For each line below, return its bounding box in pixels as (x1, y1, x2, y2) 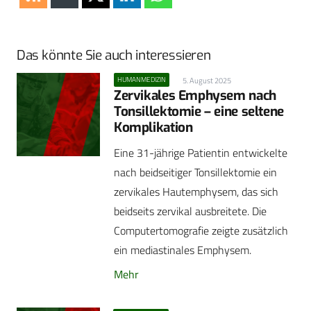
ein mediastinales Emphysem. (114, 242, 251, 259)
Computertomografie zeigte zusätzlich (114, 222, 288, 239)
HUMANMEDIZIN (117, 74, 166, 85)
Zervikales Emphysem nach (114, 87, 276, 105)
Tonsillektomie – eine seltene (114, 103, 284, 121)
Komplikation (114, 119, 193, 137)
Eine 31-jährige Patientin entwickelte (114, 144, 287, 162)
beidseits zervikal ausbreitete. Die (114, 203, 267, 220)
